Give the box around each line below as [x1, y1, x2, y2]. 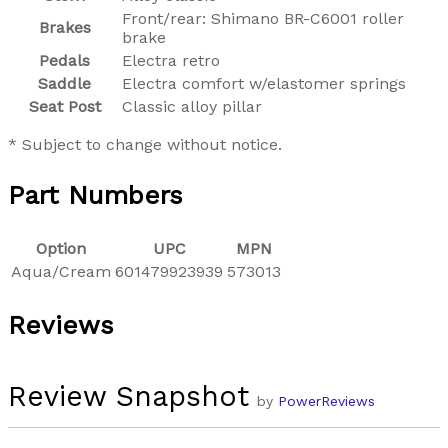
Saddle [38, 73, 91, 93]
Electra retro [122, 50, 220, 70]
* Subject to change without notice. [8, 134, 282, 154]
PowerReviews [278, 392, 375, 409]
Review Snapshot [8, 378, 249, 413]
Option [36, 238, 86, 258]
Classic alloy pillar [122, 96, 262, 116]
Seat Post [28, 96, 101, 116]
